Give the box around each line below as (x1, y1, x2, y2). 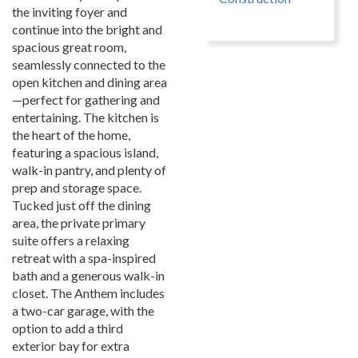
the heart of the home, (12, 127, 130, 142)
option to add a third (12, 320, 123, 336)
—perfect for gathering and (12, 92, 160, 107)
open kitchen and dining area (12, 74, 167, 89)
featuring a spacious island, (12, 145, 158, 160)
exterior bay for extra (12, 338, 129, 353)
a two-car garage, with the (12, 303, 154, 318)
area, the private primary (12, 215, 145, 230)
